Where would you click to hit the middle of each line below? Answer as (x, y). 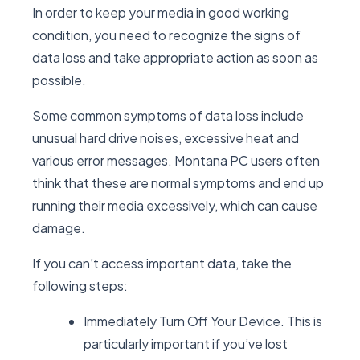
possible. (59, 80)
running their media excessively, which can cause (175, 205)
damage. (59, 228)
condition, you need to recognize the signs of (166, 35)
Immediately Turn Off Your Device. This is (203, 321)
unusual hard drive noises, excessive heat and (166, 138)
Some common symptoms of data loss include (168, 115)
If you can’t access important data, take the (162, 263)
